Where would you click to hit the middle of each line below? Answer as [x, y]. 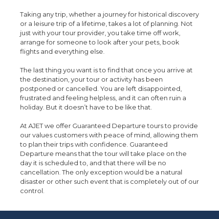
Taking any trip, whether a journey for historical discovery [109, 14]
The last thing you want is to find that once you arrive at [106, 70]
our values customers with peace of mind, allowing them [109, 135]
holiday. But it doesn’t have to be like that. [86, 107]
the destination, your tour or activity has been [91, 79]
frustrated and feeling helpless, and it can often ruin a [103, 98]
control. [32, 191]
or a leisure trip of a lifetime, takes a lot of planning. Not [106, 23]
